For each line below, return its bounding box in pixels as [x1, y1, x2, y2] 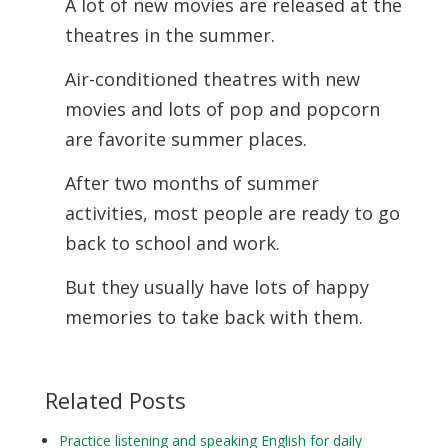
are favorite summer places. [64, 127, 312, 151]
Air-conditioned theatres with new [64, 67, 360, 91]
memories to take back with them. [64, 305, 363, 329]
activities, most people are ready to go [64, 201, 400, 225]
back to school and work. [64, 231, 280, 255]
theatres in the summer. [64, 23, 275, 47]
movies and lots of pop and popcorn [64, 97, 380, 121]
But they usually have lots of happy [64, 275, 369, 299]
